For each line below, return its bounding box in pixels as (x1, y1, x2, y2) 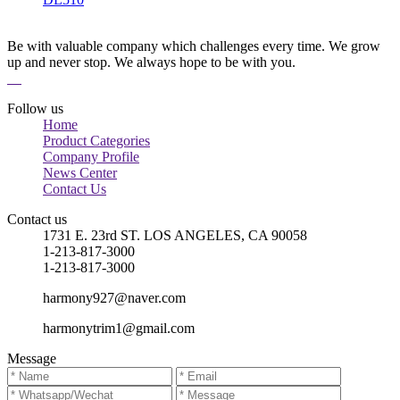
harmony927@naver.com (43, 290, 186, 305)
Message (7, 351, 56, 366)
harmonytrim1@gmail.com (43, 321, 195, 336)
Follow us (7, 101, 63, 116)
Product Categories (43, 133, 150, 148)
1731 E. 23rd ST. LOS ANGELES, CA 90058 (43, 228, 307, 243)
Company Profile (43, 149, 139, 164)
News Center (43, 165, 117, 180)
